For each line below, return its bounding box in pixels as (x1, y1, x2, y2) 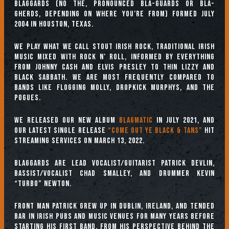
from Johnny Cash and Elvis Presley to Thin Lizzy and (14, 62, 215, 72)
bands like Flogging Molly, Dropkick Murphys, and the (14, 83, 215, 93)
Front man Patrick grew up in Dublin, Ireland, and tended (14, 201, 215, 211)
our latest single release (14, 126, 108, 135)
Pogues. (14, 93, 41, 103)
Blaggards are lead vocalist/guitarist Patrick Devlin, (14, 158, 215, 168)
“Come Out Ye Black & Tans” (107, 126, 202, 135)
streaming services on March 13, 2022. (14, 136, 145, 146)
